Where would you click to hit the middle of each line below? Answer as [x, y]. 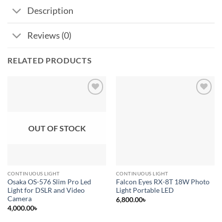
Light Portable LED [145, 191]
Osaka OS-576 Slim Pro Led [49, 182]
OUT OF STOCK [57, 128]
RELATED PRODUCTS [50, 60]
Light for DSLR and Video [46, 191]
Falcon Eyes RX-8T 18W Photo [163, 182]
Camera [19, 199]
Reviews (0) [50, 35]
